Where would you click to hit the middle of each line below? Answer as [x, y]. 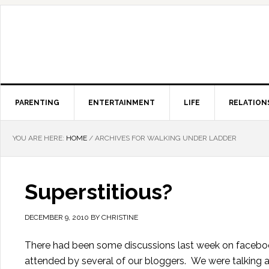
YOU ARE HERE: [39, 138]
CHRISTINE [120, 217]
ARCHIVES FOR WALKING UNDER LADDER [165, 138]
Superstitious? [98, 192]
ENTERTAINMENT [122, 103]
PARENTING [37, 103]
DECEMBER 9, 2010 [57, 217]
